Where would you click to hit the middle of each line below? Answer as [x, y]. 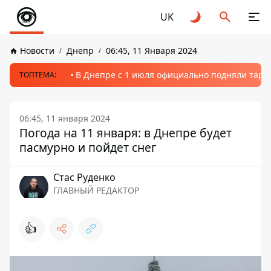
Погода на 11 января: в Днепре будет [126, 133]
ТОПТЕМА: [38, 75]
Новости [37, 51]
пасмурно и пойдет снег [88, 147]
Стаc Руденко [84, 177]
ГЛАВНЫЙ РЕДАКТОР [96, 190]
